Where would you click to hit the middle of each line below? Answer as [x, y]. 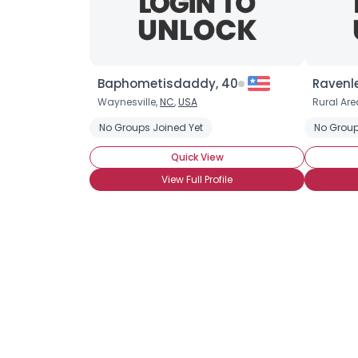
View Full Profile [197, 179]
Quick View [197, 157]
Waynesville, [129, 102]
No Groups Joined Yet [151, 127]
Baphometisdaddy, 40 [168, 84]
